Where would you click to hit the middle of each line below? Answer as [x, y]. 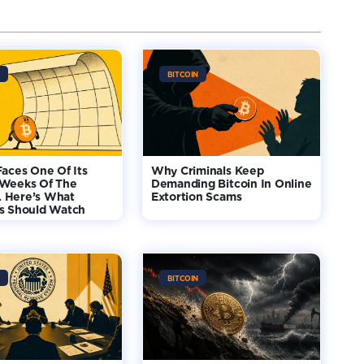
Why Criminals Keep [207, 170]
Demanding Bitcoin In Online [231, 183]
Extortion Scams [196, 196]
